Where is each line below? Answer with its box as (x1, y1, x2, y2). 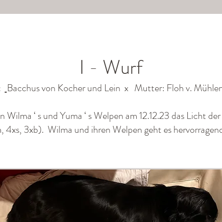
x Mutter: (122, 81, 166, 95)
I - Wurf (79, 53, 143, 81)
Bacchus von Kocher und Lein (6, 81, 122, 95)
